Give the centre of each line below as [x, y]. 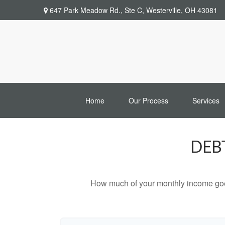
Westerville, [164, 10]
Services [206, 101]
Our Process [148, 101]
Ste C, [134, 10]
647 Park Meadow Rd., [86, 10]
